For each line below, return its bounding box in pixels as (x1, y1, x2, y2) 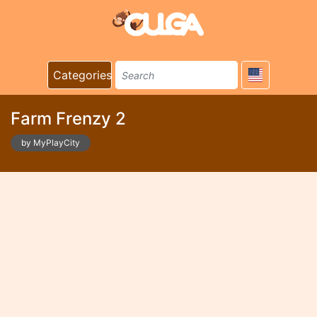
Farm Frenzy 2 (11, 108, 126, 129)
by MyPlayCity (21, 137, 80, 148)
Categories (53, 68, 112, 82)
